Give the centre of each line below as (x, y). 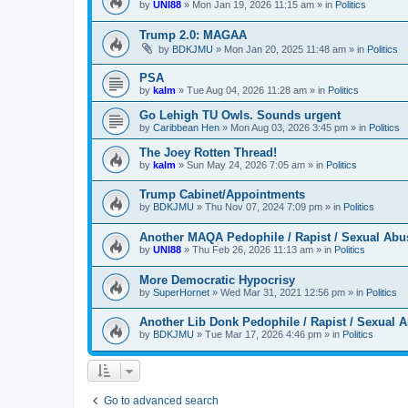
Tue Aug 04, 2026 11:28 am (247, 90)
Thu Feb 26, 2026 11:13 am (253, 249)
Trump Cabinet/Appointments (222, 195)
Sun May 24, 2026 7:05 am (246, 164)
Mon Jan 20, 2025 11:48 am (285, 50)
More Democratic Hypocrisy (217, 280)
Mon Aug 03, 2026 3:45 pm (289, 127)
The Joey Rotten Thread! (208, 152)
